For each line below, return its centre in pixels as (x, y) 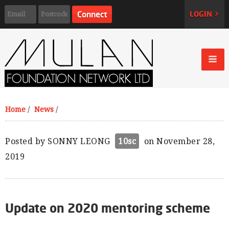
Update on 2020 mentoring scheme (108, 208)
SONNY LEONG (79, 141)
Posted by (26, 141)
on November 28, (178, 141)
